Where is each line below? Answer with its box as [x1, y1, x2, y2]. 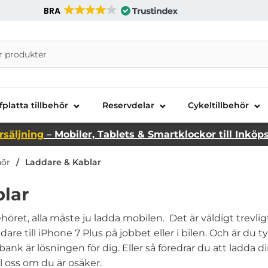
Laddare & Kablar [25, 157, 101, 167]
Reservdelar [102, 99, 154, 111]
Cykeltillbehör [187, 99, 249, 111]
